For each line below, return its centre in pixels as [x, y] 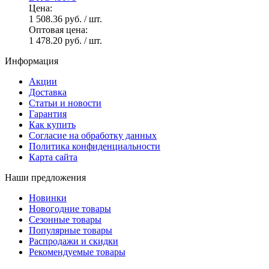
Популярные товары [71, 230]
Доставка [48, 92]
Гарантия [48, 113]
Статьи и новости [65, 103]
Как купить [52, 124]
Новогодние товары [70, 208]
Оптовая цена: [58, 29]
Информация [32, 61]
